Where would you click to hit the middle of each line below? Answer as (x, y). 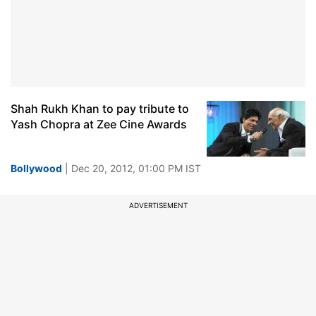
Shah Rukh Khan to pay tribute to (100, 109)
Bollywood (36, 168)
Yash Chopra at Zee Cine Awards (99, 124)
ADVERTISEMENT (158, 205)
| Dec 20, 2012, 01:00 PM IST (132, 168)
